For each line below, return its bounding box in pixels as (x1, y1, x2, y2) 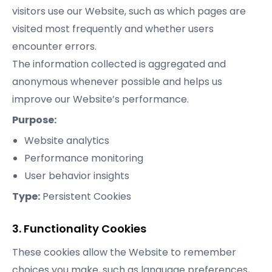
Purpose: (12, 113, 56, 127)
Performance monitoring (24, 151, 143, 166)
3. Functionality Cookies (12, 221, 146, 237)
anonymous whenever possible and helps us (12, 75, 222, 89)
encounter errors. (12, 39, 97, 54)
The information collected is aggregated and (12, 57, 226, 72)
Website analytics (24, 134, 109, 148)
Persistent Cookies (40, 189, 131, 204)
